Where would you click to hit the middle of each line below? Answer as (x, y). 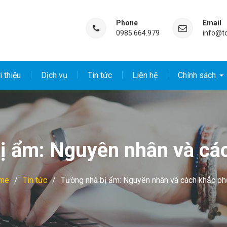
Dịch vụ (54, 75)
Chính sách (197, 75)
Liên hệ (145, 75)
